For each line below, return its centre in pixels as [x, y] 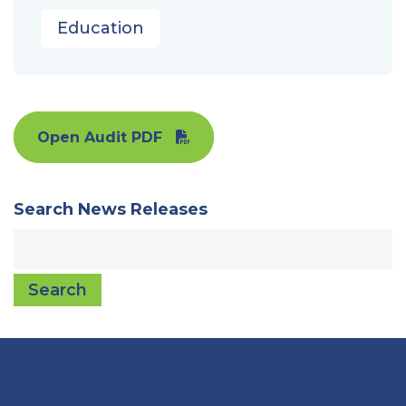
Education [101, 28]
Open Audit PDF [100, 137]
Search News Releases [111, 209]
